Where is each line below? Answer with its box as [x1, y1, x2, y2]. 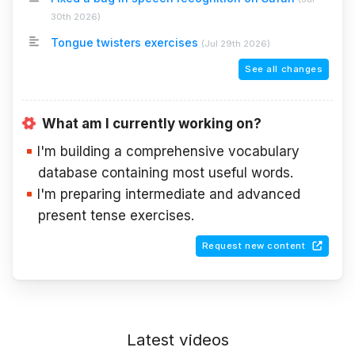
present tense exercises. [38, 207, 194, 223]
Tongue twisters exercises [51, 36, 198, 50]
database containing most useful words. [38, 164, 293, 181]
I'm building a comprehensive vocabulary [37, 143, 300, 159]
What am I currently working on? [42, 115, 261, 132]
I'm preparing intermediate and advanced [37, 185, 300, 202]
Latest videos [126, 329, 229, 349]
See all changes [244, 63, 323, 75]
